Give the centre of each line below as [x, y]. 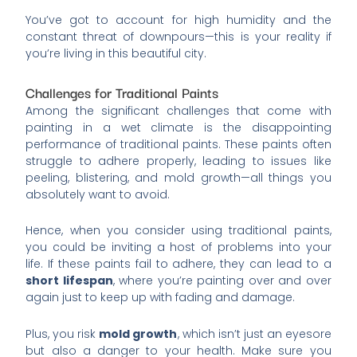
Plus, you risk [63, 333]
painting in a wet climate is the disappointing [178, 127]
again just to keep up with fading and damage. [161, 298]
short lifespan [69, 281]
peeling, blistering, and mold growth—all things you [178, 177]
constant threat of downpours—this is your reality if [178, 37]
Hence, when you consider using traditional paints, [178, 231]
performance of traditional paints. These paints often [178, 144]
